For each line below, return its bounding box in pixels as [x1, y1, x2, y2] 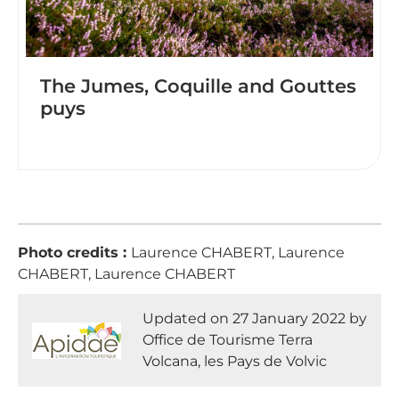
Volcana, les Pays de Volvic [142, 353, 327, 370]
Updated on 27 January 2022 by [142, 310, 367, 327]
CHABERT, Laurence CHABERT [18, 265, 235, 282]
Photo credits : [18, 244, 131, 261]
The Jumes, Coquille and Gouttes [40, 75, 356, 97]
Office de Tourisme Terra [142, 331, 313, 348]
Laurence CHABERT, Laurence [131, 244, 345, 261]
